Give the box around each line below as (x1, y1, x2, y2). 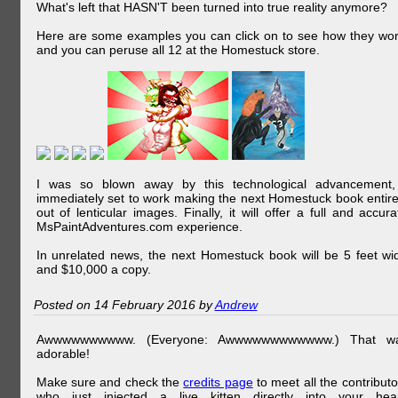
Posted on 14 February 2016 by (33, 298, 215, 312)
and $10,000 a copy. (36, 262, 151, 276)
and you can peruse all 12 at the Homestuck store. (36, 43, 320, 57)
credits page (183, 375, 253, 389)
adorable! (36, 346, 90, 361)
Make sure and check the (36, 375, 184, 389)
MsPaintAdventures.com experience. (36, 219, 243, 234)
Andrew (214, 298, 258, 312)
